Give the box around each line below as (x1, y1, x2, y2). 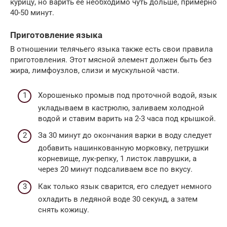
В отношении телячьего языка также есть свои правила (10, 45, 213, 54)
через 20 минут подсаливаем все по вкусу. (38, 165, 193, 174)
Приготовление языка (10, 30, 102, 40)
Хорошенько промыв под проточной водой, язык (38, 90, 217, 100)
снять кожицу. (38, 205, 89, 214)
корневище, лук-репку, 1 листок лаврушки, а (38, 154, 197, 163)
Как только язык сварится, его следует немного (38, 181, 212, 191)
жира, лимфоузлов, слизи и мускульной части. (10, 66, 179, 75)
